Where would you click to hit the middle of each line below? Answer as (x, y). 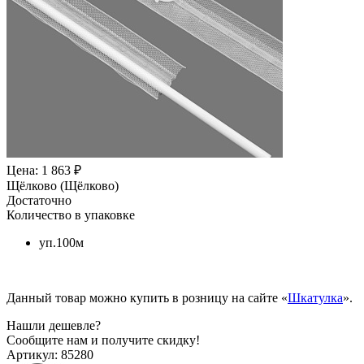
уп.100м (61, 242)
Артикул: (32, 354)
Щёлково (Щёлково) (63, 185)
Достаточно (39, 200)
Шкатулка (315, 297)
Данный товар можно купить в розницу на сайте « (147, 297)
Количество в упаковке (71, 214)
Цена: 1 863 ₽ (44, 170)
